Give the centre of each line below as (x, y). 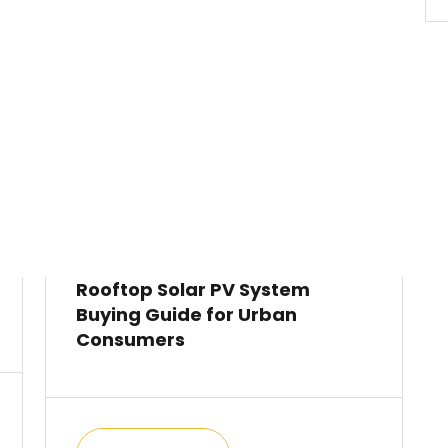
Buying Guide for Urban (187, 314)
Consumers (131, 339)
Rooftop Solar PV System (193, 289)
